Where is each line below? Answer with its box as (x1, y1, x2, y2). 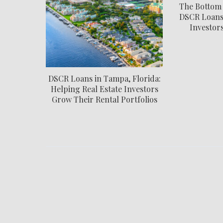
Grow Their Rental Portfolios (51, 94, 157, 105)
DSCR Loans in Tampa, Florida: (48, 73, 161, 84)
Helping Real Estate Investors (50, 83, 158, 94)
